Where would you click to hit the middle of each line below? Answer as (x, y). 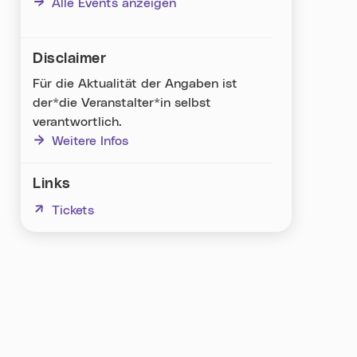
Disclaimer (69, 59)
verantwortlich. (77, 122)
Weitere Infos (90, 141)
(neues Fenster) (78, 210)
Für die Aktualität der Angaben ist (135, 84)
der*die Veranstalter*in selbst (122, 103)
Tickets (73, 210)
